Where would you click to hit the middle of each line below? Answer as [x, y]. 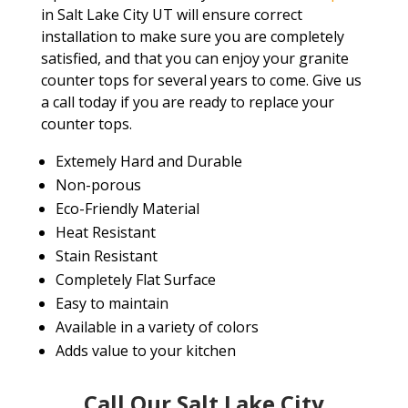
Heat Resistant [105, 233]
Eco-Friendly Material [127, 209]
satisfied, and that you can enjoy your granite [194, 59]
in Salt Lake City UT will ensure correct [171, 15]
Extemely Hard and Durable [148, 162]
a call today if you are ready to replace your [187, 102]
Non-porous [98, 185]
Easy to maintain [112, 304]
